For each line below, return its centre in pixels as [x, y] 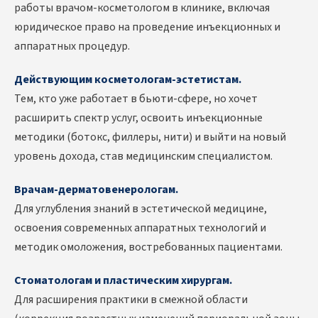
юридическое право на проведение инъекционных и [147, 27]
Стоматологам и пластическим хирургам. [123, 281]
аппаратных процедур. [72, 46]
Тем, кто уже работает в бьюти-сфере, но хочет [136, 99]
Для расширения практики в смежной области [131, 300]
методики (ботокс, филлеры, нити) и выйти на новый [150, 137]
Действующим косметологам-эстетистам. [128, 80]
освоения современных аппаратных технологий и [140, 228]
